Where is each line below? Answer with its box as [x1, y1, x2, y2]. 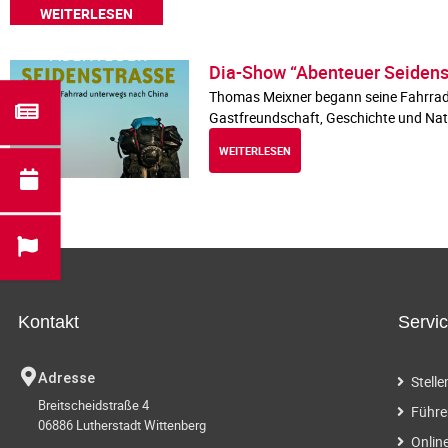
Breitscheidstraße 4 [38, 396, 149, 415]
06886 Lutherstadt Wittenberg [38, 416, 206, 435]
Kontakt [18, 312, 79, 333]
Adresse [38, 370, 95, 388]
